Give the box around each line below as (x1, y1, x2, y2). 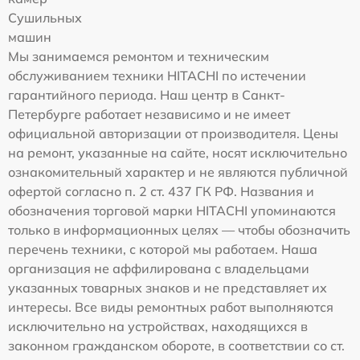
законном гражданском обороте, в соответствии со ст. (8, 337, 345, 354)
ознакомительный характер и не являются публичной (8, 163, 348, 180)
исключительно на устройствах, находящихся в (8, 317, 308, 334)
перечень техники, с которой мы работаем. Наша (8, 240, 317, 257)
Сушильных (8, 9, 82, 26)
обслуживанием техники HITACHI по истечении (8, 67, 306, 84)
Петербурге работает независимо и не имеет (8, 105, 290, 122)
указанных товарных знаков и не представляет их (8, 279, 327, 296)
